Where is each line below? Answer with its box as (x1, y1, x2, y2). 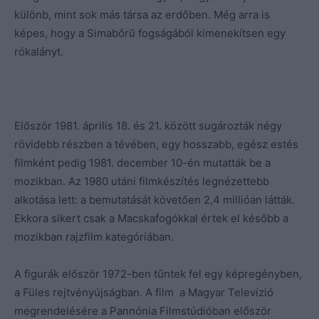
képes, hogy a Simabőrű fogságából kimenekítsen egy (14, 26, 286, 40)
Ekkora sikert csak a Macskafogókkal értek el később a (14, 211, 288, 225)
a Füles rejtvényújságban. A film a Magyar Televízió (14, 285, 273, 299)
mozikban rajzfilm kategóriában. (14, 229, 174, 244)
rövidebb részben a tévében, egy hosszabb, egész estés (14, 137, 298, 151)
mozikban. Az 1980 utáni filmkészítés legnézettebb (14, 174, 269, 188)
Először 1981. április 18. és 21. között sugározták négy (14, 118, 282, 132)
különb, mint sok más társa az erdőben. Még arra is (14, 7, 270, 21)
